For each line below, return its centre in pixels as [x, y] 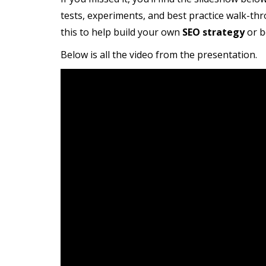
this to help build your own [121, 32]
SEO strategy [213, 32]
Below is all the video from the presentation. [159, 55]
